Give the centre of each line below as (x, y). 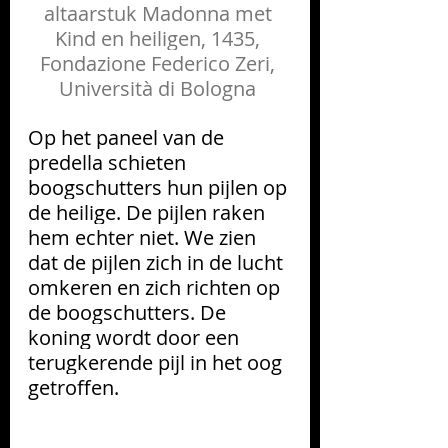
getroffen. (73, 387)
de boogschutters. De (129, 312)
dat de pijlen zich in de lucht (158, 262)
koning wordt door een (136, 337)
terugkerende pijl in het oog (157, 362)
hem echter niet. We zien (144, 237)
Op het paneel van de (128, 137)
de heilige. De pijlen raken (149, 212)
